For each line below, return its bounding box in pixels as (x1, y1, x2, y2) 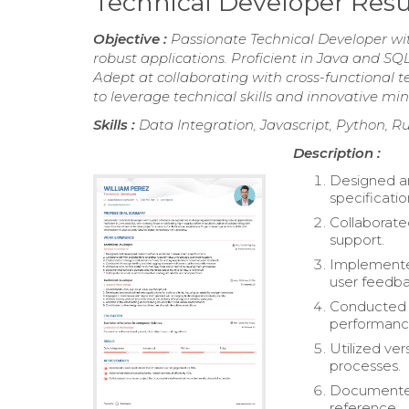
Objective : (93, 30, 171, 47)
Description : (293, 144, 382, 162)
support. (330, 231, 385, 248)
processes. (330, 357, 402, 374)
